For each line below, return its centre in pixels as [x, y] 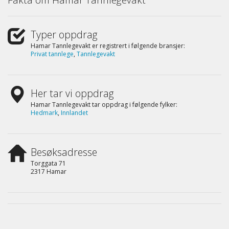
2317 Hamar [49, 171]
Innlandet [74, 112]
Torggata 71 [48, 163]
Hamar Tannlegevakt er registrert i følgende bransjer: [108, 45]
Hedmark [44, 112]
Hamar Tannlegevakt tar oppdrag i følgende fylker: [104, 104]
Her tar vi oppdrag [72, 93]
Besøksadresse [64, 152]
